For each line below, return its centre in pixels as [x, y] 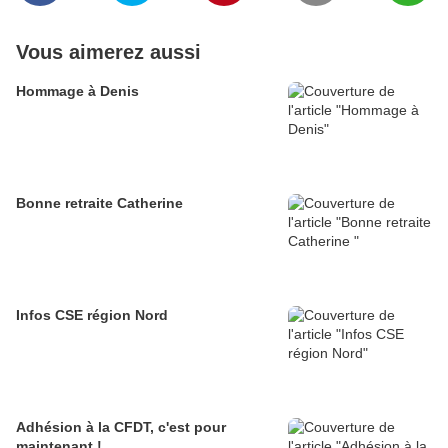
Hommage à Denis [77, 91]
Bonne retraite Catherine [99, 203]
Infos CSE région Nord [92, 315]
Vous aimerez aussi [108, 52]
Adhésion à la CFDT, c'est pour [121, 427]
